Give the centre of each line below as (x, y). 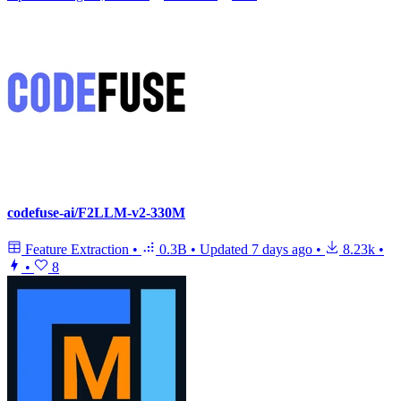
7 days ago (282, 249)
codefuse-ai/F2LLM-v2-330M (96, 212)
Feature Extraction (77, 249)
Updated (226, 249)
